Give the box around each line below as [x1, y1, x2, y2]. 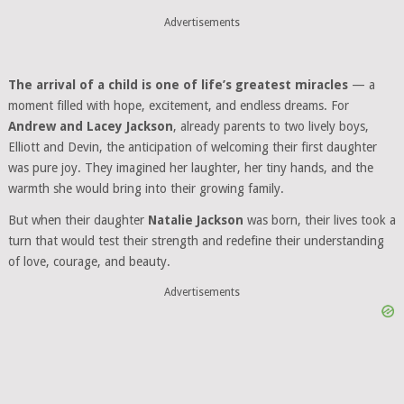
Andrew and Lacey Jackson [7, 119, 173, 133]
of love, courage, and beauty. [7, 254, 170, 269]
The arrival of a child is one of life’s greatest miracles [7, 78, 348, 92]
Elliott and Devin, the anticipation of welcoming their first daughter [7, 140, 377, 154]
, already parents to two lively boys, [172, 119, 369, 133]
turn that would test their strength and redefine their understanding [7, 234, 384, 248]
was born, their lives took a [243, 213, 396, 227]
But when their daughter [7, 213, 148, 227]
